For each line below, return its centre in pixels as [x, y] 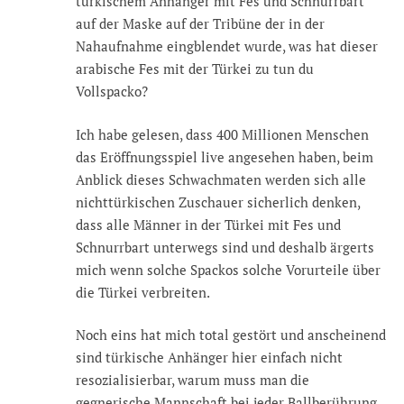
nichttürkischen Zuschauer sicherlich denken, [218, 202]
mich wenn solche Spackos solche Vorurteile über [228, 269]
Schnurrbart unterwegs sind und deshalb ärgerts [225, 247]
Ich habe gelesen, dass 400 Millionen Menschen [222, 134]
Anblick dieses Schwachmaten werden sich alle [221, 179]
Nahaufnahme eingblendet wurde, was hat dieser [227, 46]
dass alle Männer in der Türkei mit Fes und [208, 224]
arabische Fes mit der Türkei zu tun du [195, 69]
